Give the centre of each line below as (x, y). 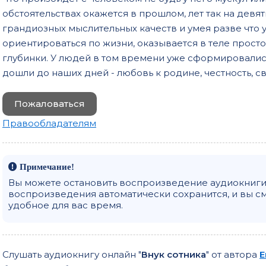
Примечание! (46, 166)
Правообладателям (49, 123)
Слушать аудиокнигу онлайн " (72, 254)
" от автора (233, 254)
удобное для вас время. (66, 205)
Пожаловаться (50, 103)
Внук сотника (174, 254)
